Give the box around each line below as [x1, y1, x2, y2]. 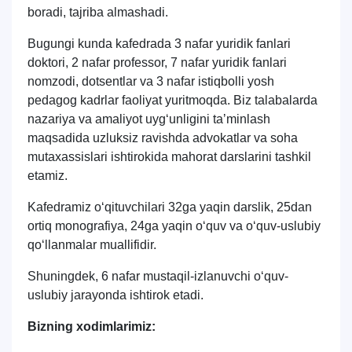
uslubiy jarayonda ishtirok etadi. [27, 288, 203, 302]
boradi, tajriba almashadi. [27, 5, 168, 19]
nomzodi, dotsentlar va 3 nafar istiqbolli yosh [27, 75, 274, 88]
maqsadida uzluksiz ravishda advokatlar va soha [27, 131, 298, 145]
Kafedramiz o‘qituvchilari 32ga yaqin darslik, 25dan [27, 200, 312, 214]
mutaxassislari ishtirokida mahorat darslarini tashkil [27, 150, 311, 163]
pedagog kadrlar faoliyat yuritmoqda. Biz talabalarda [27, 93, 317, 107]
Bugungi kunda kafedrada [27, 37, 174, 50]
